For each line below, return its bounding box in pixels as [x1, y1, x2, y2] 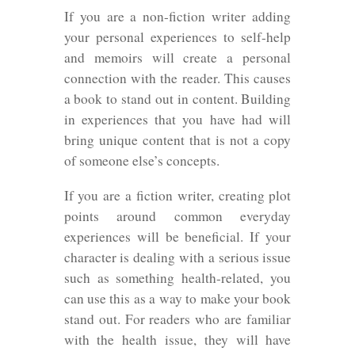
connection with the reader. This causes [63, 69, 292, 88]
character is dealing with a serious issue [63, 247, 292, 266]
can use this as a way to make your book [63, 288, 292, 307]
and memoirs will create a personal [63, 48, 292, 67]
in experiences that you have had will [63, 110, 292, 129]
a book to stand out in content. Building [63, 90, 292, 109]
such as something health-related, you [63, 268, 292, 287]
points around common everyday [63, 206, 292, 225]
